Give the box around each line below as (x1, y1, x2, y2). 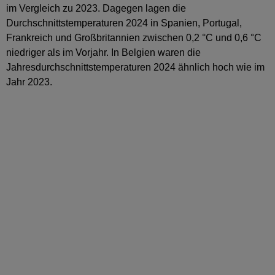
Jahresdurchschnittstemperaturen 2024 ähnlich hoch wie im (6, 61, 265, 72)
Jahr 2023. (6, 76, 52, 87)
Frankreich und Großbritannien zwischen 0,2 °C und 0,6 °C (6, 32, 261, 43)
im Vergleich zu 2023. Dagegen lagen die (6, 2, 186, 14)
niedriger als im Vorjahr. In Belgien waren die (6, 47, 201, 58)
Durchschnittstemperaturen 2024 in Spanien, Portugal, (6, 17, 242, 28)
